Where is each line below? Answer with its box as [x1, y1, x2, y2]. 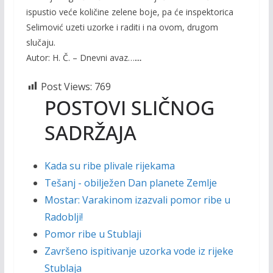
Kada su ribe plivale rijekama [44, 158, 175, 172]
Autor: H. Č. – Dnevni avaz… [26, 51, 135, 63]
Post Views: [40, 79, 92, 93]
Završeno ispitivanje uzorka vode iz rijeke [44, 244, 233, 258]
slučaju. [26, 36, 55, 48]
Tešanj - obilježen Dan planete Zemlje [44, 175, 217, 190]
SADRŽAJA [44, 119, 136, 146]
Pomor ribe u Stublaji [44, 227, 141, 241]
